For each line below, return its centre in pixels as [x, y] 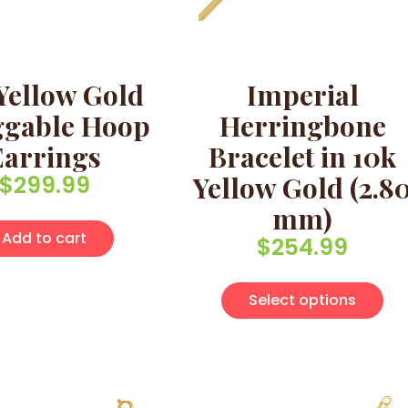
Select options [303, 301]
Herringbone [302, 126]
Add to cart [45, 239]
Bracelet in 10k [303, 157]
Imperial [302, 95]
